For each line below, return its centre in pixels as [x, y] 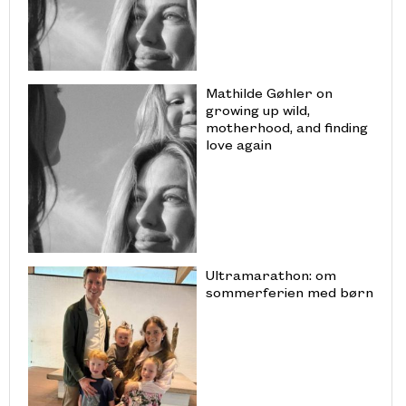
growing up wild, [257, 110]
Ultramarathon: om [271, 274]
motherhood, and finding [286, 127]
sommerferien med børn [289, 291]
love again [238, 145]
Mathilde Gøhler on [269, 93]
